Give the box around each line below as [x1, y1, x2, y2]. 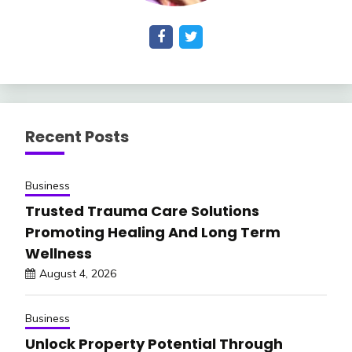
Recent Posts [25, 125, 129, 148]
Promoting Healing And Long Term [25, 222, 280, 242]
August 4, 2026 [39, 266, 116, 280]
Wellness [25, 243, 92, 263]
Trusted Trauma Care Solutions [25, 200, 259, 221]
